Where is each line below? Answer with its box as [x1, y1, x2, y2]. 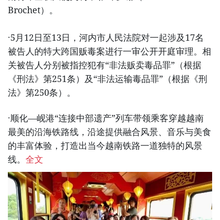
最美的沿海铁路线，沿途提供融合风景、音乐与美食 [8, 126, 211, 138]
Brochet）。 [8, 4, 58, 16]
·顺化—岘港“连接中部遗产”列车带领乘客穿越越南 [8, 112, 204, 124]
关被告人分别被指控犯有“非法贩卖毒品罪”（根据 [8, 59, 201, 71]
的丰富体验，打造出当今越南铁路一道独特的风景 [8, 139, 202, 152]
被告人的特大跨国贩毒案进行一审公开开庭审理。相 [8, 45, 211, 57]
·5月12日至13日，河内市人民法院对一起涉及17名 [8, 31, 204, 44]
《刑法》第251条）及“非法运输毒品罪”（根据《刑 [8, 73, 207, 85]
